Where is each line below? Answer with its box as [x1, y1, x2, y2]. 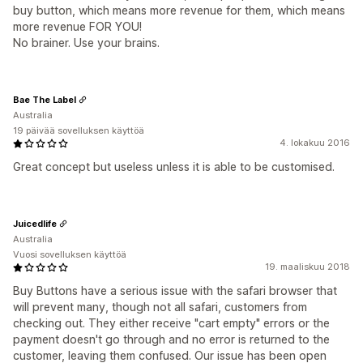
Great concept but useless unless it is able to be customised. [13, 160, 335, 173]
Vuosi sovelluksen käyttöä [13, 249, 126, 260]
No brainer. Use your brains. [13, 36, 160, 49]
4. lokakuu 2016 [280, 137, 350, 148]
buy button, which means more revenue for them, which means [13, 3, 345, 17]
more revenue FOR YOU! [13, 19, 142, 33]
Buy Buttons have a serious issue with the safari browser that [13, 284, 337, 297]
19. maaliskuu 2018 [265, 261, 350, 272]
